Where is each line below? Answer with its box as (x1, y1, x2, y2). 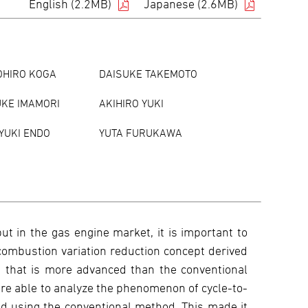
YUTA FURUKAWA (99, 126, 183, 140)
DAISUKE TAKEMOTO (99, 67, 198, 80)
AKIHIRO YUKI (99, 97, 164, 110)
